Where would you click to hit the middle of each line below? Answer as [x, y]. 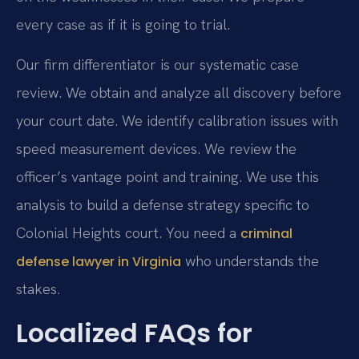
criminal [266, 233]
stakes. [38, 288]
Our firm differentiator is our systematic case [157, 64]
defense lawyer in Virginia [99, 261]
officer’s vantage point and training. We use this [167, 176]
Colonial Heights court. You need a [128, 232]
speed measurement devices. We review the [156, 148]
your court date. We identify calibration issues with [177, 120]
